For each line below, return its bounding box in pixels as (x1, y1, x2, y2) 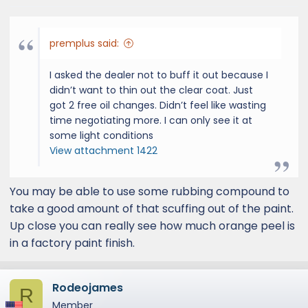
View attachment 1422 (49, 144, 157, 157)
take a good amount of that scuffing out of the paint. (10, 201, 294, 217)
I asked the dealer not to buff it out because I (49, 68, 268, 82)
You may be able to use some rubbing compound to (10, 184, 289, 199)
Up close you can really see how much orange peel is (10, 218, 295, 234)
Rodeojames (52, 280, 123, 296)
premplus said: (49, 36, 119, 50)
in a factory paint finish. (10, 235, 135, 251)
